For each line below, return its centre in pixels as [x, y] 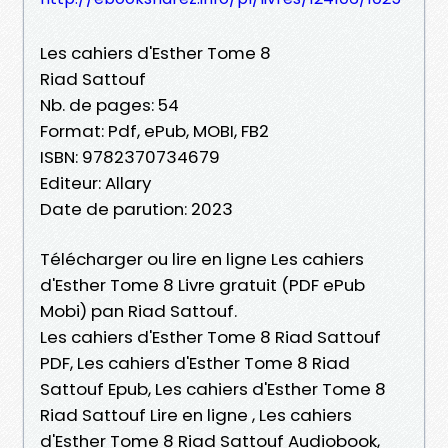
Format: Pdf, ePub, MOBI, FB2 [154, 130]
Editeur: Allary [95, 182]
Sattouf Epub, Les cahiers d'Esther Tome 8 [213, 388]
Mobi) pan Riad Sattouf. [138, 310]
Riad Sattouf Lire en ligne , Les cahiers [196, 414]
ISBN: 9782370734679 [130, 156]
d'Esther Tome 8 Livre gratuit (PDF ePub [202, 284]
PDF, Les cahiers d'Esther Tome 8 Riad [195, 362]
